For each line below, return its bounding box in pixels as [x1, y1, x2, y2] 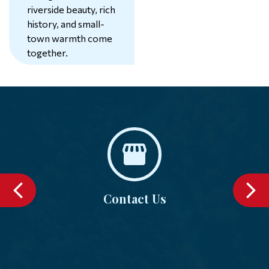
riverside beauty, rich [27, 4, 115, 15]
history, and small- [27, 18, 104, 29]
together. [27, 47, 68, 58]
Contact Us [103, 190, 166, 207]
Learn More [42, 79, 94, 90]
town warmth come [27, 32, 112, 44]
